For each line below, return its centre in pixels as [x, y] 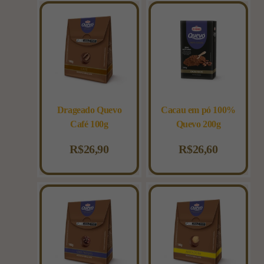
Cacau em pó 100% [198, 110]
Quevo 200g [198, 124]
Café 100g [89, 124]
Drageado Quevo [89, 110]
